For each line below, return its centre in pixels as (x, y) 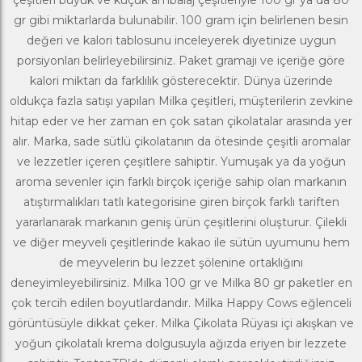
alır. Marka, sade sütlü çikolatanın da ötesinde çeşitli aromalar (181, 141)
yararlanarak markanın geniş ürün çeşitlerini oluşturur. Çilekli (181, 222)
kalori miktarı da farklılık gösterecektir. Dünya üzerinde (181, 80)
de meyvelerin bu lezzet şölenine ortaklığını (181, 262)
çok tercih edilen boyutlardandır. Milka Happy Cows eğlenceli (181, 303)
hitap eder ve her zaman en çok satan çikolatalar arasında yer (181, 121)
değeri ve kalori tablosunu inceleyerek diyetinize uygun (181, 40)
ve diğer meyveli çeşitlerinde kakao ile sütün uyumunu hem (181, 242)
